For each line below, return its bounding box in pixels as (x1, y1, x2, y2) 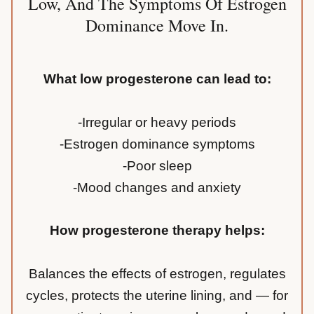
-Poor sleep (122, 158, 192, 174)
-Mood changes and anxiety (73, 180, 241, 196)
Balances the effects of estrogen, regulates (28, 266, 286, 282)
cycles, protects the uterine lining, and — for (26, 288, 288, 303)
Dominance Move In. (86, 14, 228, 37)
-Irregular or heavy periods (78, 115, 236, 130)
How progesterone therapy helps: (49, 223, 265, 238)
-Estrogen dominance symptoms (59, 137, 255, 152)
